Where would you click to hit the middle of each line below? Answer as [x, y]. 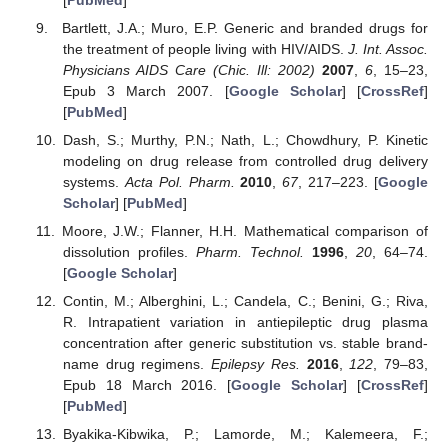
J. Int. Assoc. [388, 48]
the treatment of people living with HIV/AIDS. [205, 48]
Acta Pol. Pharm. [179, 182]
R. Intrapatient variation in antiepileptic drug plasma [245, 322]
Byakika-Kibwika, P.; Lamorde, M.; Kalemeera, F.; [245, 434]
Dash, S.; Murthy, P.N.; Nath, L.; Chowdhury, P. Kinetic [245, 140]
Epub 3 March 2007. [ [145, 90]
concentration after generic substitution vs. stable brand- [245, 343]
